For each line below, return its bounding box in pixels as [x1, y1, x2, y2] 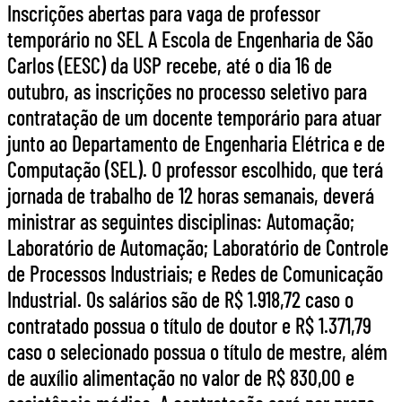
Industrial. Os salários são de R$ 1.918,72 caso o [7, 286, 354, 313]
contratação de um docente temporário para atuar [7, 104, 381, 131]
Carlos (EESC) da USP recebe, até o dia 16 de [7, 52, 332, 79]
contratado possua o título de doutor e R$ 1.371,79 [7, 312, 371, 339]
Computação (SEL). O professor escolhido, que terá [7, 156, 383, 183]
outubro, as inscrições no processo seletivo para [7, 78, 367, 105]
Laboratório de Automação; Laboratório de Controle [7, 234, 389, 261]
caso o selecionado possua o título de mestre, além [7, 338, 388, 365]
